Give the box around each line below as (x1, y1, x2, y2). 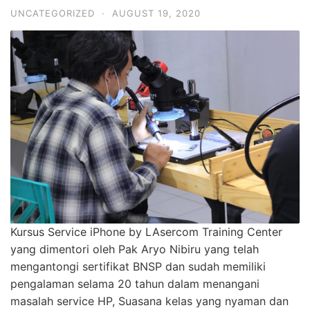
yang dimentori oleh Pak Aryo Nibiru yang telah (10, 242, 259, 257)
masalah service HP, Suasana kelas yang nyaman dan (10, 294, 289, 309)
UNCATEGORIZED (10, 8, 95, 19)
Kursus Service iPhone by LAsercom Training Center (10, 225, 282, 239)
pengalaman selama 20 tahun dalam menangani (10, 277, 259, 291)
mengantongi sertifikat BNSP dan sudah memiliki (10, 259, 266, 274)
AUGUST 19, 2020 (112, 8, 201, 19)
